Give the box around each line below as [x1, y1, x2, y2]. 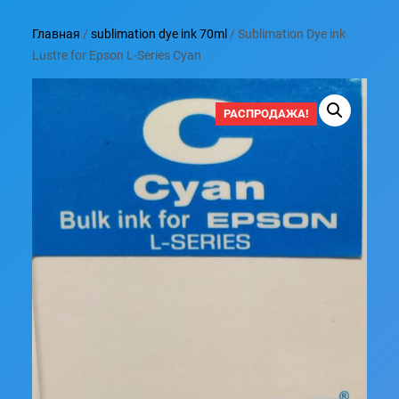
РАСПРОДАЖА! [224, 106, 310, 120]
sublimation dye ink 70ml [91, 27, 227, 42]
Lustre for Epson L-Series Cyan [32, 48, 201, 63]
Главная [32, 27, 80, 42]
